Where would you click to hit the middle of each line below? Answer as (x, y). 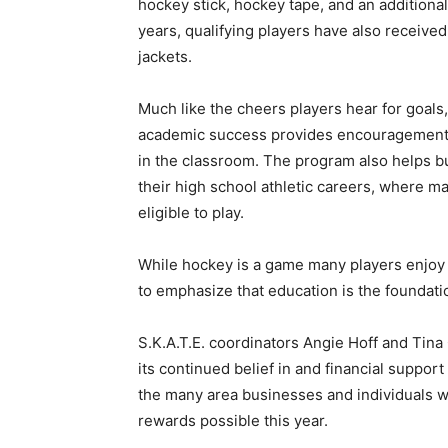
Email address (339, 43)
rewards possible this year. (225, 421)
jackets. (157, 57)
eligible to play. (183, 213)
